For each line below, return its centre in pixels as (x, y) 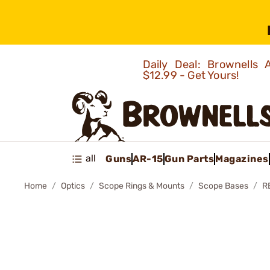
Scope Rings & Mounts (142, 186)
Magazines (242, 159)
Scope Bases (223, 186)
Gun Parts (189, 159)
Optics (73, 186)
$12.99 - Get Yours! (192, 75)
